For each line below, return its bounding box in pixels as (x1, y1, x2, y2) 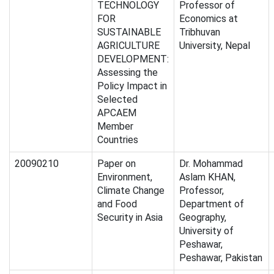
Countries (97, 134, 138, 146)
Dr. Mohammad (179, 158, 243, 170)
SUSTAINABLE (97, 26, 161, 39)
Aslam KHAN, (179, 171, 235, 183)
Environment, (97, 171, 152, 183)
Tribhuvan (179, 26, 220, 39)
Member (97, 120, 133, 133)
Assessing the (97, 67, 158, 79)
